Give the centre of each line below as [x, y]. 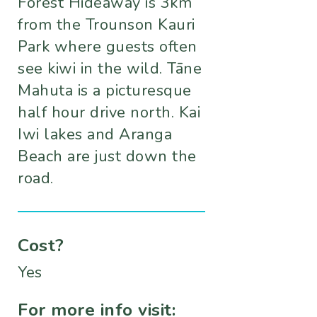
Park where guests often [108, 47]
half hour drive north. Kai [109, 113]
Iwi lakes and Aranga [95, 135]
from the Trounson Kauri [106, 25]
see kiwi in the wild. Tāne [110, 69]
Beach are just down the [107, 157]
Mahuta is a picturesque [105, 91]
